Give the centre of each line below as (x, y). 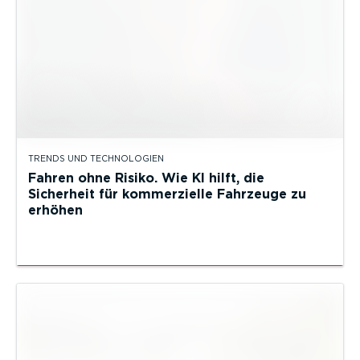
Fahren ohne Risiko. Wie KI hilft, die (146, 178)
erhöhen (55, 210)
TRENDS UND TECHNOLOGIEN (96, 158)
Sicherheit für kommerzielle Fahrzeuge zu (167, 194)
